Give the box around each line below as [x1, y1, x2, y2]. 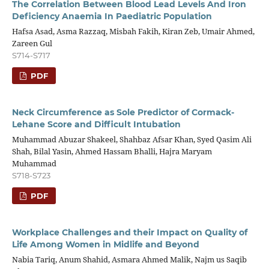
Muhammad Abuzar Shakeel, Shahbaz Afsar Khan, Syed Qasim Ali [11, 134, 252, 145]
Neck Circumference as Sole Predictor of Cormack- [11, 107, 234, 118]
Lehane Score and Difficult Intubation [11, 119, 181, 130]
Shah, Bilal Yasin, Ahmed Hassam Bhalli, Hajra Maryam [11, 146, 212, 157]
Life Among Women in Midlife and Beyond [11, 239, 199, 250]
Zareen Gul [11, 38, 52, 49]
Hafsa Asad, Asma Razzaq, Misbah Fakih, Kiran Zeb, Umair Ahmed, [11, 26, 255, 37]
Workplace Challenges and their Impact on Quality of [11, 227, 247, 238]
